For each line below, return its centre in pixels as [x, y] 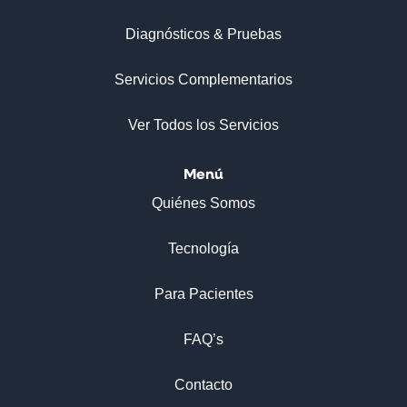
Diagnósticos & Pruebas [203, 35]
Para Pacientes [203, 294]
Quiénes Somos [203, 203]
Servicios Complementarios [203, 80]
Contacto [203, 385]
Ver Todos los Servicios [203, 125]
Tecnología [203, 249]
